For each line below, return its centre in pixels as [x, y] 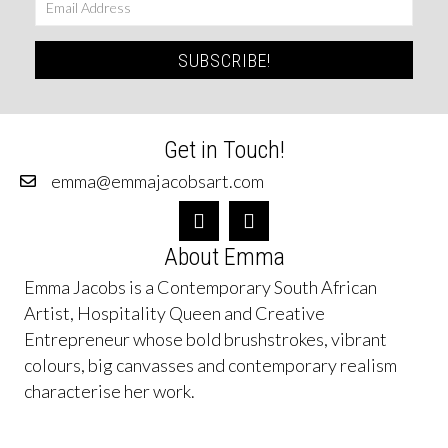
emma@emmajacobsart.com [157, 181]
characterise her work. [109, 391]
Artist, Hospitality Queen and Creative [174, 313]
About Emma [224, 257]
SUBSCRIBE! [224, 61]
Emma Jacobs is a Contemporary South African [200, 287]
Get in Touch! [224, 150]
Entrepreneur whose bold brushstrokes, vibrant [205, 339]
